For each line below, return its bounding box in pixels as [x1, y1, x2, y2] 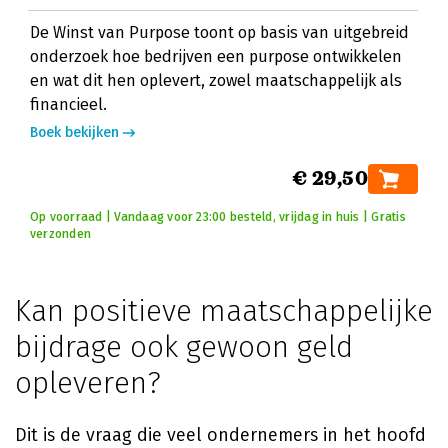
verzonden [30, 227, 92, 241]
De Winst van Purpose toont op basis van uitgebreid [30, 23, 409, 42]
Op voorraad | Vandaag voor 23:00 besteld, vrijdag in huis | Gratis [30, 210, 406, 224]
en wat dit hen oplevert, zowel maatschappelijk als [30, 71, 402, 90]
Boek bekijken [30, 124, 119, 141]
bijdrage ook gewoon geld [15, 329, 353, 365]
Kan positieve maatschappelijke [15, 293, 433, 329]
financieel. [30, 95, 107, 114]
